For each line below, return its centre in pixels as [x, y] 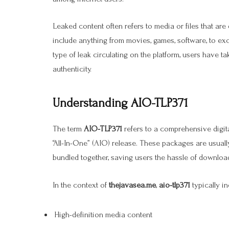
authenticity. [72, 69]
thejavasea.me [132, 185]
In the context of [81, 185]
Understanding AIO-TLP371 [120, 103]
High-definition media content [103, 214]
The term [68, 129]
